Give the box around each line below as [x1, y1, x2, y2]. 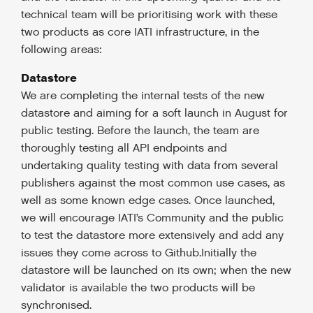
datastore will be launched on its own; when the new [21, 263, 291, 278]
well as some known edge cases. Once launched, [21, 194, 275, 208]
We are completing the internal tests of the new [21, 89, 265, 103]
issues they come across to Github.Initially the [21, 246, 256, 261]
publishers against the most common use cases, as [21, 176, 285, 191]
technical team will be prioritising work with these [21, 8, 277, 22]
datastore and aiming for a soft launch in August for [21, 106, 288, 121]
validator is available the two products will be [21, 281, 255, 296]
